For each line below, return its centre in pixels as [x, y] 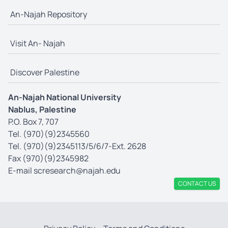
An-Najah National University [65, 97]
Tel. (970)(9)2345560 [49, 134]
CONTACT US [197, 183]
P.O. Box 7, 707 [33, 121]
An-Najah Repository [49, 14]
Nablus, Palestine [42, 109]
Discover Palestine [45, 72]
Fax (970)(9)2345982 [48, 158]
